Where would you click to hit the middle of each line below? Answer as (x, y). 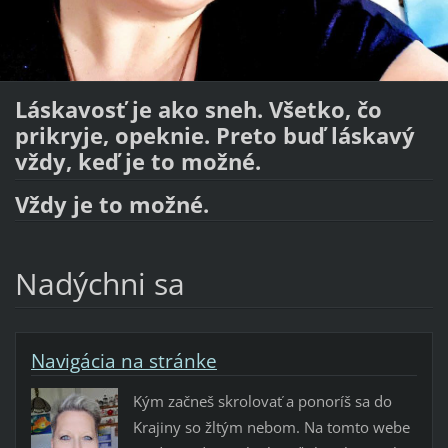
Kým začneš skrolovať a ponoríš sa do (262, 400)
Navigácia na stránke (123, 360)
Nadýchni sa (99, 283)
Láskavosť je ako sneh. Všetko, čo (198, 109)
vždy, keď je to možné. (140, 161)
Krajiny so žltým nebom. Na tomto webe (271, 426)
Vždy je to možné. (111, 204)
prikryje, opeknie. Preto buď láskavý (214, 135)
